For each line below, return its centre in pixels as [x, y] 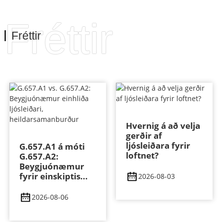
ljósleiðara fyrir [158, 146]
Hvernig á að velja [163, 126]
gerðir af [144, 136]
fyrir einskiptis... [53, 176]
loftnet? [142, 156]
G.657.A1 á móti [52, 147]
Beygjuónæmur [52, 166]
